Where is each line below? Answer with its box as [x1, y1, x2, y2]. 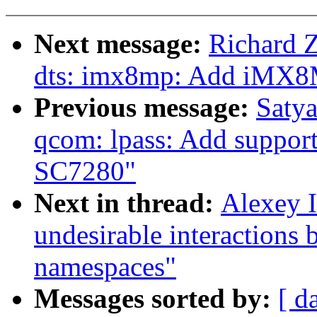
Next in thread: [34, 188, 221, 219]
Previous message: [34, 92, 256, 123]
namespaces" [34, 251, 176, 282]
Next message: [34, 28, 209, 59]
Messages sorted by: [34, 283, 278, 314]
